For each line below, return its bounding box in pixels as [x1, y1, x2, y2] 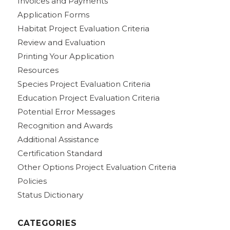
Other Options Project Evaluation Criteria [17, 162, 176, 172]
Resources [17, 65, 59, 75]
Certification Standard [17, 148, 102, 158]
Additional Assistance [17, 134, 99, 144]
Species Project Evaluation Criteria [17, 79, 150, 89]
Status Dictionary [17, 189, 83, 200]
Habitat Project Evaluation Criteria [17, 23, 149, 33]
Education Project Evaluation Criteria [17, 92, 160, 103]
